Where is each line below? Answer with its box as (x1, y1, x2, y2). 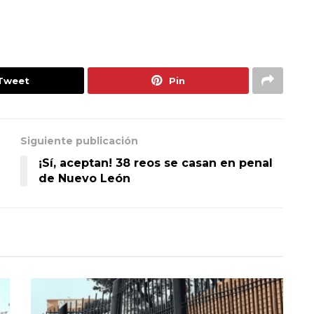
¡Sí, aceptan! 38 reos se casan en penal (39, 156, 273, 170)
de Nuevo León (39, 172, 130, 185)
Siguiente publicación (20, 135, 138, 147)
